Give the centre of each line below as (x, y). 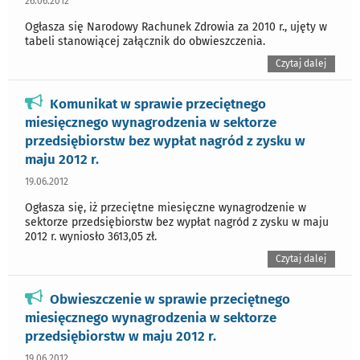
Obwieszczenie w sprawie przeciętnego (170, 299)
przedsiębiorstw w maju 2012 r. (121, 335)
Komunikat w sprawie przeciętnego (158, 104)
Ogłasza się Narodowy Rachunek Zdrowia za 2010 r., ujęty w (176, 27)
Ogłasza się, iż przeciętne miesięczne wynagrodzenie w (166, 208)
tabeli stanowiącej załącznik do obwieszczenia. (145, 42)
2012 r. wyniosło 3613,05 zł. (91, 237)
